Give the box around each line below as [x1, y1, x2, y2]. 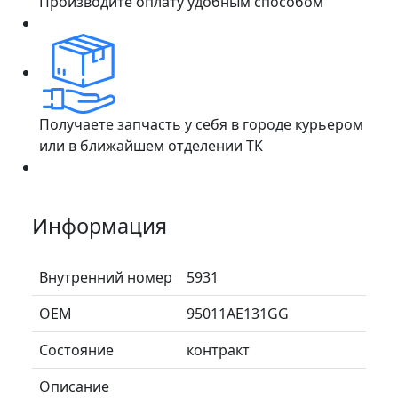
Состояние [39, 339, 114, 360]
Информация [32, 211, 167, 240]
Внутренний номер [39, 267, 172, 287]
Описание [39, 376, 109, 396]
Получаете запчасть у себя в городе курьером [39, 114, 363, 134]
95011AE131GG [187, 303, 289, 323]
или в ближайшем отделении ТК [39, 135, 263, 155]
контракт [187, 339, 250, 360]
